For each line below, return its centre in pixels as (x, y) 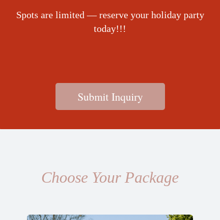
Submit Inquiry (110, 96)
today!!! (110, 28)
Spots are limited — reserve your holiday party (110, 15)
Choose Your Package (110, 177)
